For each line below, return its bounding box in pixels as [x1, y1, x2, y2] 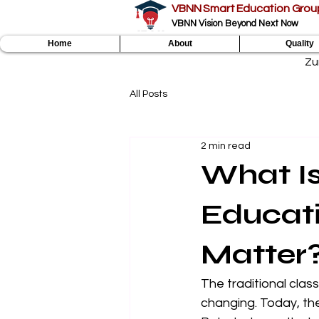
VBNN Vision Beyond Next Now [172, 19, 298, 28]
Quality [285, 38, 314, 48]
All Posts [130, 88, 167, 99]
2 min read [201, 140, 251, 151]
